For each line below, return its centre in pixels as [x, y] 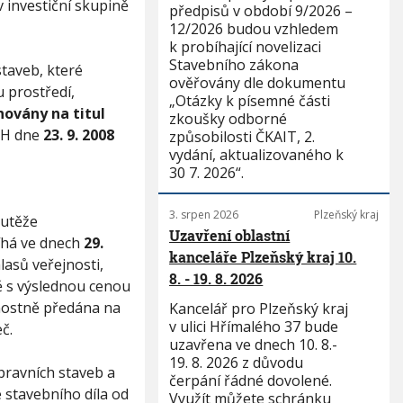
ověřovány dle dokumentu [258, 83]
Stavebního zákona [234, 65]
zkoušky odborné [228, 119]
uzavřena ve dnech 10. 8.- [254, 345]
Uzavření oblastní [230, 235]
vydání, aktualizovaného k [257, 155]
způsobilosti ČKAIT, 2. [242, 137]
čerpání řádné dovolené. [251, 381]
